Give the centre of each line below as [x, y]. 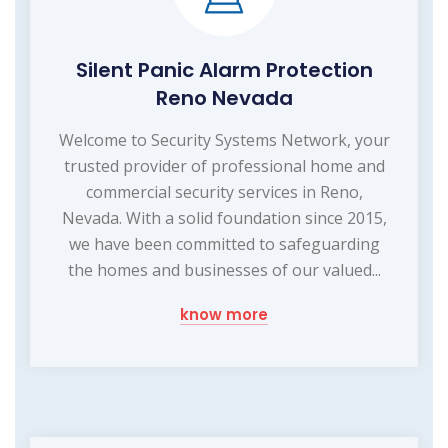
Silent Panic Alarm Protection [224, 70]
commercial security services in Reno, [224, 192]
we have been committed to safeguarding [224, 244]
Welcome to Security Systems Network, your [224, 140]
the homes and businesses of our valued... [224, 270]
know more [224, 315]
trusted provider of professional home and [224, 166]
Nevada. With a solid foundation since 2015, [224, 218]
